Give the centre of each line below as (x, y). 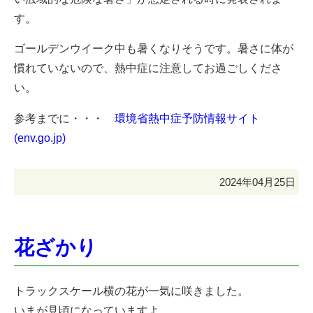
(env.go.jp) (40, 138)
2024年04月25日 (257, 182)
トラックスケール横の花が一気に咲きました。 (131, 291)
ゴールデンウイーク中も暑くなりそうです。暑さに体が (154, 49)
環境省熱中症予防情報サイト (187, 119)
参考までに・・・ (64, 119)
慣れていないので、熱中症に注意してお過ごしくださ (148, 68)
